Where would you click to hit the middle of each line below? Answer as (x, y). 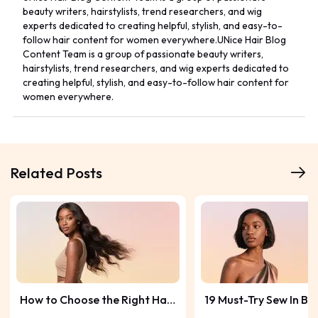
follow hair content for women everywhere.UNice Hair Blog (155, 39)
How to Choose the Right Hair (97, 300)
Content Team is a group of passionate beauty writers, (143, 54)
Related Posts (56, 172)
